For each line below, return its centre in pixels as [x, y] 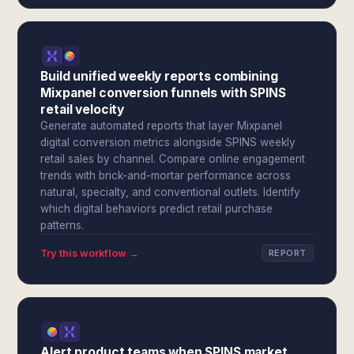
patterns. [62, 225]
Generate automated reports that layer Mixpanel [162, 126]
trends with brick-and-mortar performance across [166, 175]
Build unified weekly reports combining [159, 76]
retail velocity [83, 109]
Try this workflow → [90, 253]
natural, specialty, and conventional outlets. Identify [171, 192]
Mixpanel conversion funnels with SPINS [163, 93]
